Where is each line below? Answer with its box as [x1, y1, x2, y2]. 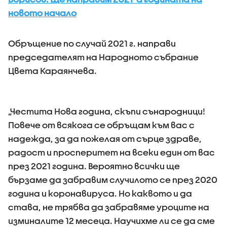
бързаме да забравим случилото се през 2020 [8, 174, 217, 184]
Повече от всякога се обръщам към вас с [8, 120, 195, 130]
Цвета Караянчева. [8, 65, 97, 75]
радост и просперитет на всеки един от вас [8, 147, 215, 157]
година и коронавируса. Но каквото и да [8, 188, 192, 198]
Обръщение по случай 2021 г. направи [8, 38, 176, 48]
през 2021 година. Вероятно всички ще [8, 161, 180, 171]
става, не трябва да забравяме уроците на [8, 202, 209, 212]
